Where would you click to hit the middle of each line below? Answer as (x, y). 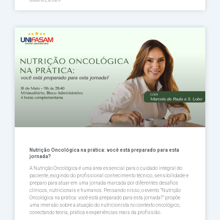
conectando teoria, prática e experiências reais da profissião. (95, 213)
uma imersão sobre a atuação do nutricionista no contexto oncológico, (105, 205)
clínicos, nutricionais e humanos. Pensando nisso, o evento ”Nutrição (105, 191)
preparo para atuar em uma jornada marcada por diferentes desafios (104, 183)
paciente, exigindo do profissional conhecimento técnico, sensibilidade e (109, 176)
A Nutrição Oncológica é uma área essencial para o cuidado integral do (106, 168)
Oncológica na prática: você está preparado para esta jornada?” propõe (105, 198)
